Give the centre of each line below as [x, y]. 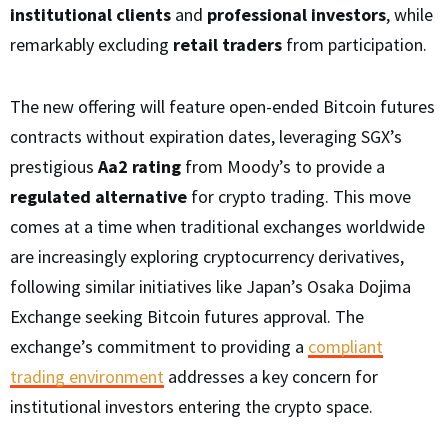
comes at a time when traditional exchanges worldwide [217, 227]
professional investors [296, 15]
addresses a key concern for [271, 377]
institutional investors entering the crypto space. [191, 407]
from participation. [354, 45]
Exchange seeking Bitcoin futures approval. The [187, 317]
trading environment [87, 377]
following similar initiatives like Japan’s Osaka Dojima [210, 287]
